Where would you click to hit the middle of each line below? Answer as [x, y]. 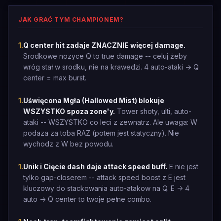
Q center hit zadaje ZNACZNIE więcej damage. [104, 45]
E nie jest [183, 166]
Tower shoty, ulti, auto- [153, 111]
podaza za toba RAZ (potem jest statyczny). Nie [101, 133]
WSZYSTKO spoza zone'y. [69, 111]
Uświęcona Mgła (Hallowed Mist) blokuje [94, 100]
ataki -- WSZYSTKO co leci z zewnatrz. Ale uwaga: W [110, 122]
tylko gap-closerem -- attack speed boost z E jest [104, 177]
